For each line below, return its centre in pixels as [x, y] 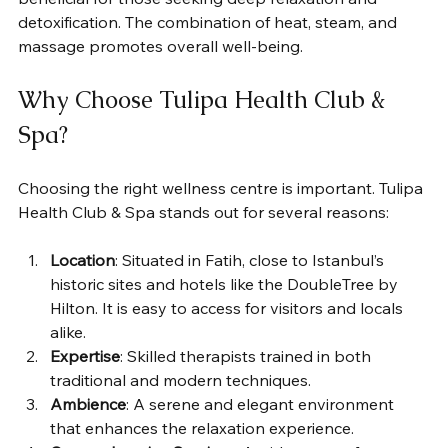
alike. [68, 331]
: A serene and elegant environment [262, 403]
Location [82, 259]
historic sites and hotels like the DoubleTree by [226, 283]
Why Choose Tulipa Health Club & [204, 99]
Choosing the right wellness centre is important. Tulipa [222, 187]
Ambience [88, 403]
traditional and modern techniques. [180, 379]
